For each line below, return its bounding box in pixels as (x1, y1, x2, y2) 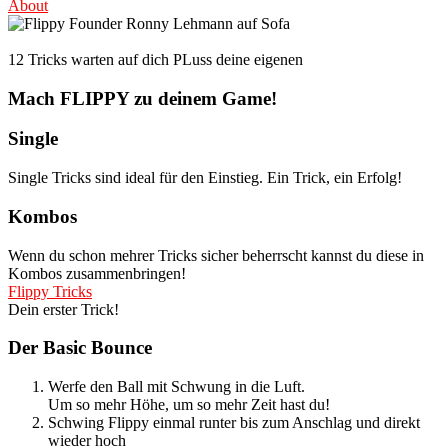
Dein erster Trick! (8, 300, 119, 318)
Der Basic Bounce (8, 337, 152, 359)
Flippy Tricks (8, 282, 92, 300)
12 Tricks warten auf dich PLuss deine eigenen (8, 51, 303, 68)
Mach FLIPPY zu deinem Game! (8, 87, 277, 109)
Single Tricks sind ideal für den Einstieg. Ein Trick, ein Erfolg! (8, 169, 402, 187)
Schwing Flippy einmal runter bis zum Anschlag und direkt (48, 414, 420, 432)
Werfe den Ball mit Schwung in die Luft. (48, 378, 305, 396)
